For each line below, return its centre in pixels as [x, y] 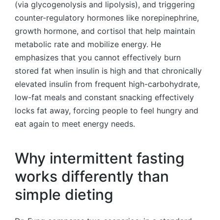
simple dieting [64, 194]
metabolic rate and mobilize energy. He [88, 44]
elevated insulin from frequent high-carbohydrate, [107, 84]
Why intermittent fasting [100, 158]
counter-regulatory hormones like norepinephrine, [107, 18]
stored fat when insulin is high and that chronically [108, 71]
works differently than [92, 176]
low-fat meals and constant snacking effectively [104, 97]
